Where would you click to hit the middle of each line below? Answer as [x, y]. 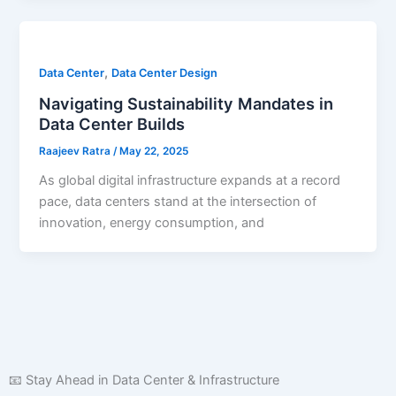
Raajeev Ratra [76, 151]
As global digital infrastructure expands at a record [190, 180]
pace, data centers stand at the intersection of [178, 201]
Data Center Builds [112, 123]
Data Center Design [165, 73]
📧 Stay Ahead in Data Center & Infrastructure [144, 380]
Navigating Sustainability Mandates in [187, 103]
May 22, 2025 [154, 151]
